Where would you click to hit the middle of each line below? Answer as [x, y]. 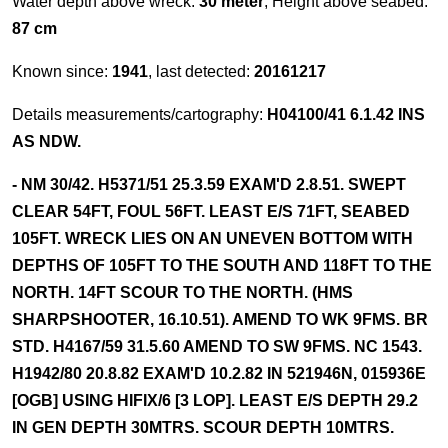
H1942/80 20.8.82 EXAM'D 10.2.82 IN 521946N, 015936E [219, 373]
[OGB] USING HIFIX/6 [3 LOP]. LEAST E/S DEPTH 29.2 [215, 400]
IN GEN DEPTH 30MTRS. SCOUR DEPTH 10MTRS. [203, 427]
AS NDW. [46, 141]
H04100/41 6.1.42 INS [346, 114]
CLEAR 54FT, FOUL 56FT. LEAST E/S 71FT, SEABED [211, 211]
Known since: [62, 71]
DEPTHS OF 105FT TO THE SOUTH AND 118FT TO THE [222, 265]
